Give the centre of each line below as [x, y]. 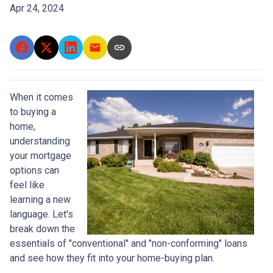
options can [34, 170]
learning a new [40, 199]
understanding [40, 141]
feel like [27, 185]
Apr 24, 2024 [37, 8]
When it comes [41, 97]
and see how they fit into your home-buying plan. [112, 258]
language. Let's [41, 214]
